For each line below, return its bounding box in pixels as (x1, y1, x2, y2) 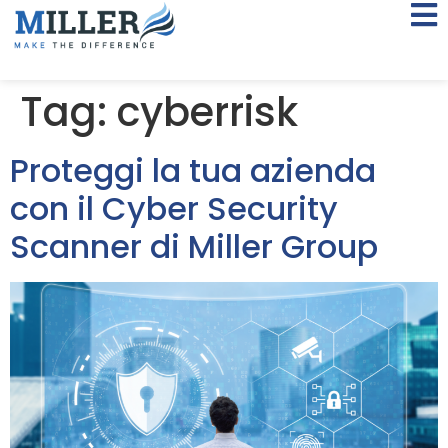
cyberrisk (117, 84, 298, 140)
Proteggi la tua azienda (10, 148, 376, 193)
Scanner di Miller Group (10, 224, 378, 269)
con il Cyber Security (10, 186, 338, 231)
